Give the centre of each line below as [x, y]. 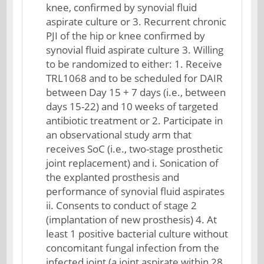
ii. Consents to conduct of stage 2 [122, 205]
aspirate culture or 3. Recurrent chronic [136, 22]
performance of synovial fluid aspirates [136, 191]
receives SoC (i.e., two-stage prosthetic [135, 149]
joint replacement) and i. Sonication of [133, 163]
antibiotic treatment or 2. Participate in [135, 121]
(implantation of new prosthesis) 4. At [132, 220]
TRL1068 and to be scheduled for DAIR [135, 78]
